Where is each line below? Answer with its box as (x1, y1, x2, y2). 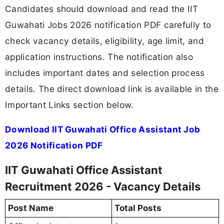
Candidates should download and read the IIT (5, 3, 198, 14)
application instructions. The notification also (5, 51, 193, 62)
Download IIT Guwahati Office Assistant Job (5, 124, 200, 135)
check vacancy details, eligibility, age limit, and (5, 35, 204, 46)
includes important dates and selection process (5, 67, 205, 78)
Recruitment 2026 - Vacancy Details (5, 180, 200, 193)
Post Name (8, 203, 53, 213)
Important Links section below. (5, 99, 134, 110)
